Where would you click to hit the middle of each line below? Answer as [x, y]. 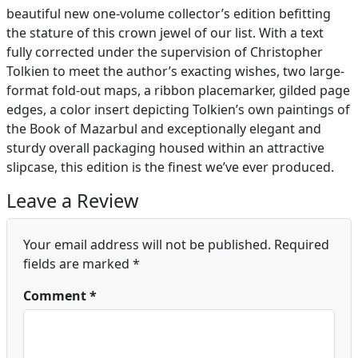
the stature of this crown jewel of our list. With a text [165, 32]
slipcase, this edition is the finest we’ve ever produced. [170, 167]
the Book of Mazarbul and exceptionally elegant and [164, 128]
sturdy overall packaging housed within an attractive [165, 147]
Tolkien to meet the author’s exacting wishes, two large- [175, 71]
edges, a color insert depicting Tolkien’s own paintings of [178, 109]
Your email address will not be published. [147, 244]
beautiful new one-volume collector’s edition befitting [169, 13]
